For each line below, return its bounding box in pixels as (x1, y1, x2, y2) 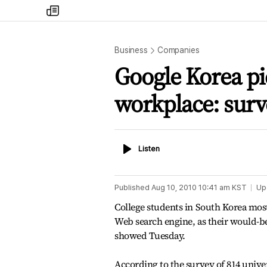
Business (114, 45, 148, 55)
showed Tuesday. (114, 229, 185, 242)
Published (114, 183, 150, 192)
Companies (157, 45, 200, 55)
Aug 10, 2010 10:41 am (151, 183, 230, 192)
